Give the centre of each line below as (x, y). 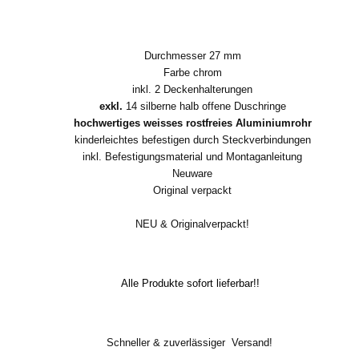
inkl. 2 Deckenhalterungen (192, 89)
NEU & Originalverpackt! (192, 224)
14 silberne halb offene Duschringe (204, 106)
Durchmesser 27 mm (192, 56)
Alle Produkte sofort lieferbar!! (179, 283)
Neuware (192, 173)
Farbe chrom (192, 73)
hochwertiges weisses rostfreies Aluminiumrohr (192, 123)
